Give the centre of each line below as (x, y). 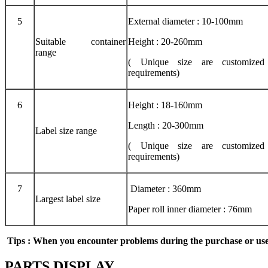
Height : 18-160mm (165, 105)
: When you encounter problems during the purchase (136, 240)
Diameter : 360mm (165, 188)
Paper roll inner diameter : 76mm (190, 209)
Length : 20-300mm (166, 125)
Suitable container (80, 41)
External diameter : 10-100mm (185, 21)
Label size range (66, 130)
